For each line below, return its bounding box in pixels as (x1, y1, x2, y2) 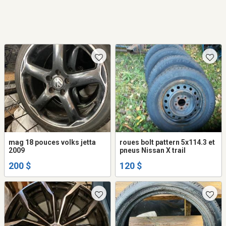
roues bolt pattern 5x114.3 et (120, 138, 215, 147)
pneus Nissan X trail (120, 146, 186, 155)
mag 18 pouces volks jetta (9, 138, 25, 147)
